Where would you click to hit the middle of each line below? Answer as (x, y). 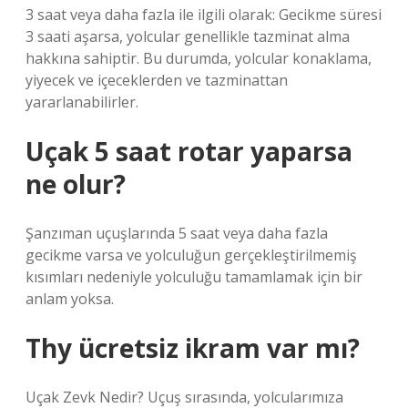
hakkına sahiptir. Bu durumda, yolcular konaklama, (199, 58)
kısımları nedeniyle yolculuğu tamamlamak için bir (194, 277)
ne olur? (76, 184)
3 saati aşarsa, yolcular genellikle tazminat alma (188, 36)
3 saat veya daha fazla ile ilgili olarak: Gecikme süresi (204, 15)
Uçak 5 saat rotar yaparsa (189, 151)
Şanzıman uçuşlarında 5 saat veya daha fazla (177, 233)
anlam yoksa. (70, 299)
